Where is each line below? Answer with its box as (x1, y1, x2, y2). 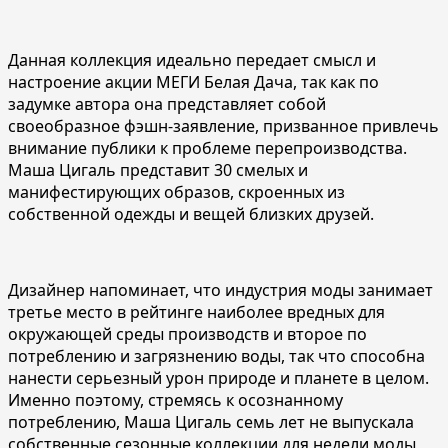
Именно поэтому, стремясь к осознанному (8, 388, 343, 411)
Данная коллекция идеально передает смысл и (8, 48, 376, 71)
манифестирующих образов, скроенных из (8, 180, 345, 203)
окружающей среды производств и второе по (8, 322, 367, 345)
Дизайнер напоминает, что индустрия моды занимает (8, 278, 433, 301)
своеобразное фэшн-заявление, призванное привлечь (8, 114, 439, 137)
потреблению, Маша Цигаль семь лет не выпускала (8, 410, 414, 433)
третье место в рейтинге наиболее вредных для (8, 300, 385, 323)
